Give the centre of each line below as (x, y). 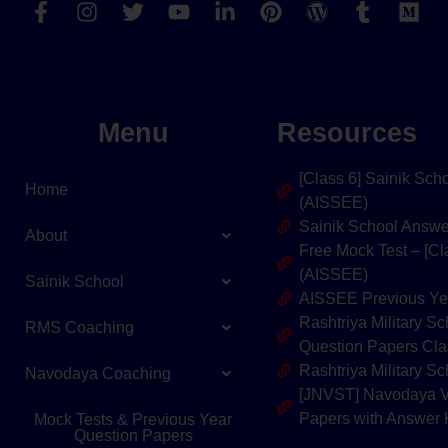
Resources (346, 132)
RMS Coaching (79, 327)
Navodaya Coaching (98, 373)
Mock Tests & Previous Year (133, 419)
